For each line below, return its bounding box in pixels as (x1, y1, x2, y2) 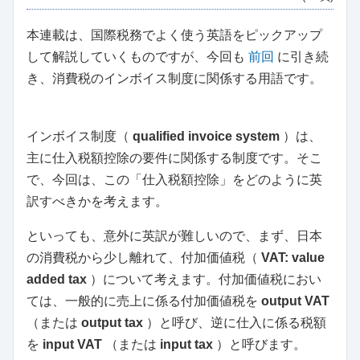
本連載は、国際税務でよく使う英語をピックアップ (27, 28, 322, 43)
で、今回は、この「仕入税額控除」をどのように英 (27, 173, 322, 187)
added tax (27, 272, 87, 287)
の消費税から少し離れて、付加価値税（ (27, 251, 261, 265)
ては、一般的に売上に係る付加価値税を (27, 294, 261, 309)
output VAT (261, 294, 329, 309)
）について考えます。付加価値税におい (87, 272, 321, 287)
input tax (160, 337, 213, 352)
